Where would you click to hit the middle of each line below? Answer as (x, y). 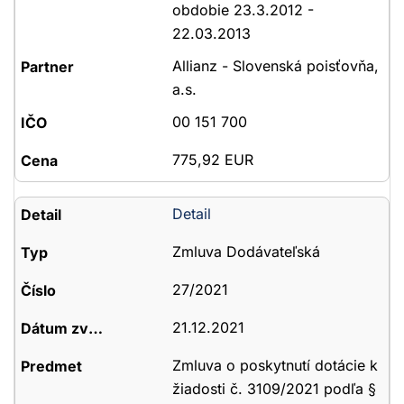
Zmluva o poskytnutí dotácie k (275, 365)
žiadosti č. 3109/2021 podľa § (274, 389)
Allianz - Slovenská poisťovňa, (275, 66)
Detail (191, 214)
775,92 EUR (212, 160)
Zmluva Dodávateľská (246, 252)
